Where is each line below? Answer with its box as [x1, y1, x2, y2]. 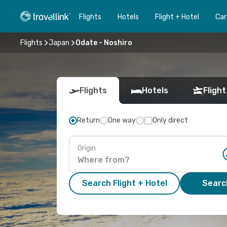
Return [77, 116, 100, 125]
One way [108, 116, 136, 125]
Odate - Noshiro [75, 38, 132, 47]
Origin [78, 143, 96, 153]
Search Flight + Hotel [82, 178, 167, 188]
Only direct [153, 116, 188, 125]
